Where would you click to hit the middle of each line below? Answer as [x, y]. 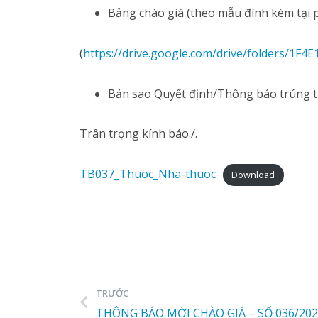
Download [253, 175]
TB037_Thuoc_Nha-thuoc [148, 174]
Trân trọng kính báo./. [138, 134]
